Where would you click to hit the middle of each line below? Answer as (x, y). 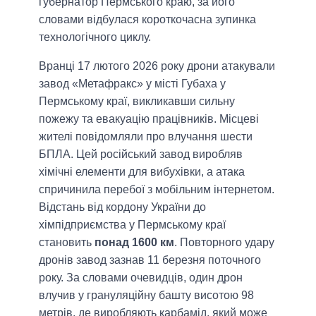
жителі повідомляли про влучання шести (146, 136)
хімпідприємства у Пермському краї (132, 224)
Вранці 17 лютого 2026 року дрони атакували (157, 66)
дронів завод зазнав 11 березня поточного (150, 260)
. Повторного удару (224, 242)
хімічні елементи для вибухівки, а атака (142, 171)
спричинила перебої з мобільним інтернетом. (157, 189)
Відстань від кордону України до (122, 207)
